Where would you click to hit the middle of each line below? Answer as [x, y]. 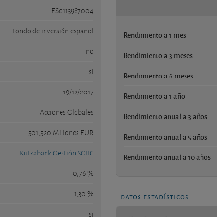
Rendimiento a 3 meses [158, 55]
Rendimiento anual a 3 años [165, 116]
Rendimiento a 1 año [154, 96]
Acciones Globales [67, 112]
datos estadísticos [155, 196]
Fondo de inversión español [53, 31]
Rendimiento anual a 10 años [167, 157]
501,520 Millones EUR [61, 132]
